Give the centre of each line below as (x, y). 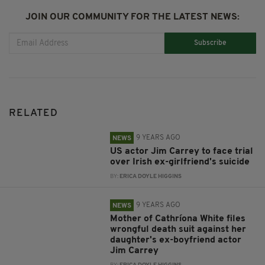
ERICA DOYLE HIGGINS (151, 177)
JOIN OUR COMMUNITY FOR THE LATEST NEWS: (132, 17)
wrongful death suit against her (178, 230)
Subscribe (211, 43)
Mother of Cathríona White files (178, 219)
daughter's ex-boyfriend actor (176, 240)
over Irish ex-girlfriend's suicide (180, 162)
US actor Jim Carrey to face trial (182, 152)
